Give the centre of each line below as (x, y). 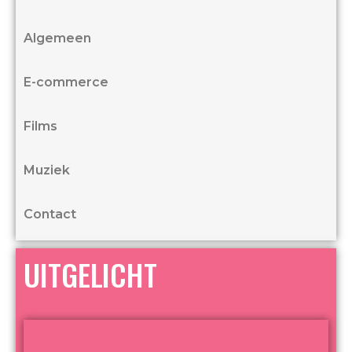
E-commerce (66, 82)
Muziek (47, 170)
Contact (50, 214)
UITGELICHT (90, 274)
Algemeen (57, 38)
